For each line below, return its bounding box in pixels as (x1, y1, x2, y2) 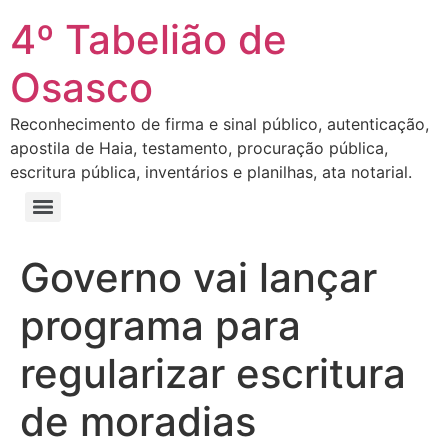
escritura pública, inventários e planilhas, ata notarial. (10, 162, 412, 182)
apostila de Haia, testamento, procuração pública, (10, 138, 388, 158)
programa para (20, 301, 301, 350)
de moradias (20, 397, 256, 446)
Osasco (10, 63, 153, 112)
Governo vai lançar (20, 253, 377, 302)
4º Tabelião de (10, 15, 287, 64)
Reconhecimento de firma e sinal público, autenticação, (10, 114, 429, 134)
